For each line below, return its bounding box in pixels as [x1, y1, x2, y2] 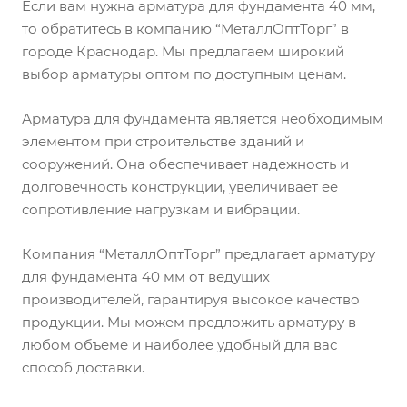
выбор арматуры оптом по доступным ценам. [22, 65, 346, 83]
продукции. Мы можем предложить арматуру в [22, 313, 356, 331]
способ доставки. [22, 359, 144, 376]
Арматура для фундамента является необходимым [22, 110, 383, 127]
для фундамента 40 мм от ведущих [22, 268, 270, 285]
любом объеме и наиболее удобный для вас [22, 336, 337, 353]
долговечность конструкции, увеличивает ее [22, 178, 338, 195]
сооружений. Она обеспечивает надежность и [22, 155, 349, 173]
